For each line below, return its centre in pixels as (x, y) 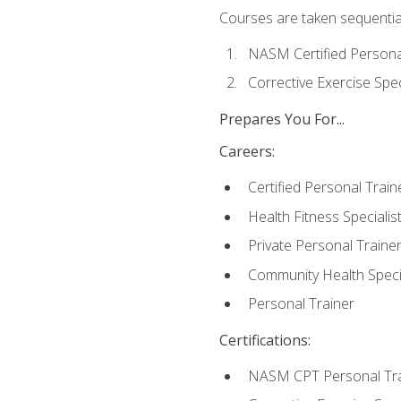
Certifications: (264, 340)
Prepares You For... (282, 119)
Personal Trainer (301, 304)
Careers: (247, 151)
